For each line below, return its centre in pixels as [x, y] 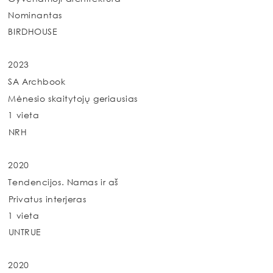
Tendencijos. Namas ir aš [63, 182]
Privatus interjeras [47, 199]
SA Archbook [37, 82]
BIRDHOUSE [33, 32]
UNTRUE [25, 232]
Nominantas [35, 15]
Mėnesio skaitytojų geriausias [73, 99]
